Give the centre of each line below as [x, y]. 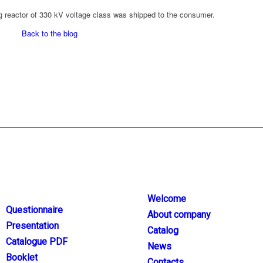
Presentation [33, 225]
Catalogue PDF [37, 241]
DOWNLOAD [40, 186]
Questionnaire [35, 210]
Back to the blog [50, 33]
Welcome [167, 198]
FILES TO [31, 175]
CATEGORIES [183, 175]
